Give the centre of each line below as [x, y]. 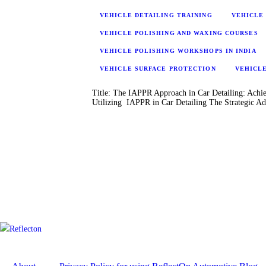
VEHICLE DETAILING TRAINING [156, 15]
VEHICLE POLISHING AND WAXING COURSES [179, 33]
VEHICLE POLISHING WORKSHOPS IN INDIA [178, 50]
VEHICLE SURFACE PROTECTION [158, 68]
